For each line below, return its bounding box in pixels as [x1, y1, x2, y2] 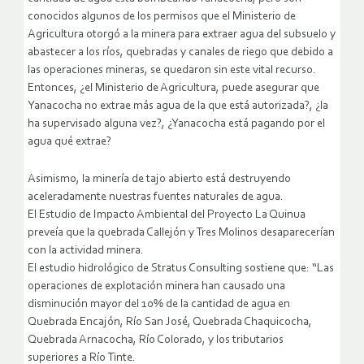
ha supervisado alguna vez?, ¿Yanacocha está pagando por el [28, 118, 325, 131]
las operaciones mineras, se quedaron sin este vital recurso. [28, 64, 316, 77]
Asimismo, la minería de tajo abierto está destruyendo [28, 173, 291, 186]
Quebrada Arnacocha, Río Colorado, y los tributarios [28, 334, 284, 347]
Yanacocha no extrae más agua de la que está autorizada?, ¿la [28, 100, 328, 113]
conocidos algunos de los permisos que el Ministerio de [28, 11, 296, 24]
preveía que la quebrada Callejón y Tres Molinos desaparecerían [28, 227, 335, 240]
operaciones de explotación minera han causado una [28, 280, 285, 293]
